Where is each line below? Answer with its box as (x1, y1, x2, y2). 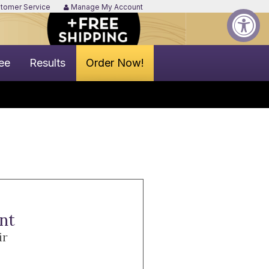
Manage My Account (68, 2, 143, 11)
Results (29, 56, 65, 69)
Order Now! (86, 56, 144, 69)
